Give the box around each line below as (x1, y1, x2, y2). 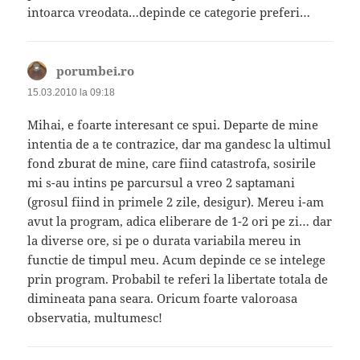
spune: (134, 62, 174, 79)
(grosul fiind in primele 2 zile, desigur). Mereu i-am (27, 193, 325, 210)
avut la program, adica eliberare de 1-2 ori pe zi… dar (27, 212, 333, 229)
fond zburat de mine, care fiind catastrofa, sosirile (27, 154, 317, 171)
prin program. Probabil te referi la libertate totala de (27, 270, 329, 287)
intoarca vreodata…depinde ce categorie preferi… (27, 3, 311, 20)
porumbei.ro (56, 62, 135, 79)
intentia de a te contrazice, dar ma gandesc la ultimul (27, 135, 332, 152)
